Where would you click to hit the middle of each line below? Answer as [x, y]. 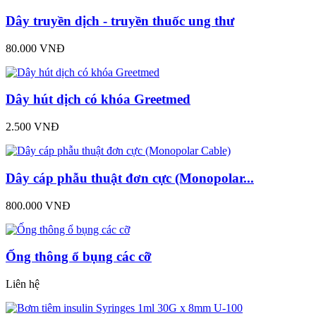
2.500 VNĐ [32, 127]
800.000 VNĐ [38, 205]
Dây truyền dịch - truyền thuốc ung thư [120, 20]
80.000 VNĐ [35, 48]
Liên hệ [23, 284]
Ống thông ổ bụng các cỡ [79, 257]
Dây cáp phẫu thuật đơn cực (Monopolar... [130, 178]
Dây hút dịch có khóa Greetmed [98, 99]
